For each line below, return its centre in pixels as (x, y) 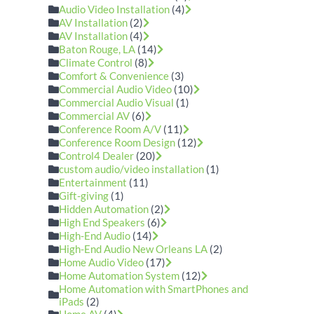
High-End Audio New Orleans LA (134, 249)
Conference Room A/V (110, 129)
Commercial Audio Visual (117, 102)
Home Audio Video (102, 262)
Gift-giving (84, 196)
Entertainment (93, 182)
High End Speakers (102, 222)
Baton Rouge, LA (97, 49)
